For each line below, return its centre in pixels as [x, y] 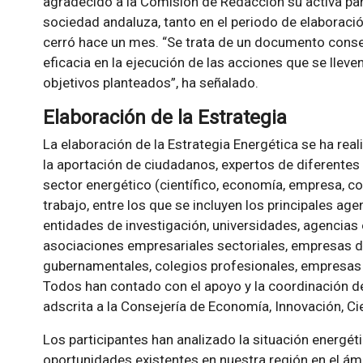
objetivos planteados [107, 83]
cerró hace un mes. [102, 42]
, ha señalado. [217, 83]
